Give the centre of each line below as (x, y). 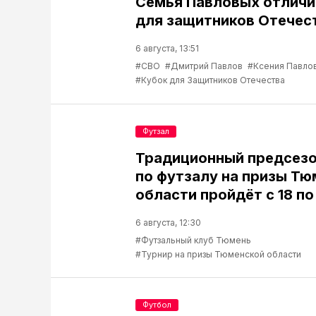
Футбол (157, 305)
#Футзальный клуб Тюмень (193, 241)
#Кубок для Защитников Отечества (210, 80)
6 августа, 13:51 (167, 49)
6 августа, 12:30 (168, 223)
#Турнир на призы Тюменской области (218, 255)
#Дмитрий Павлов (204, 66)
